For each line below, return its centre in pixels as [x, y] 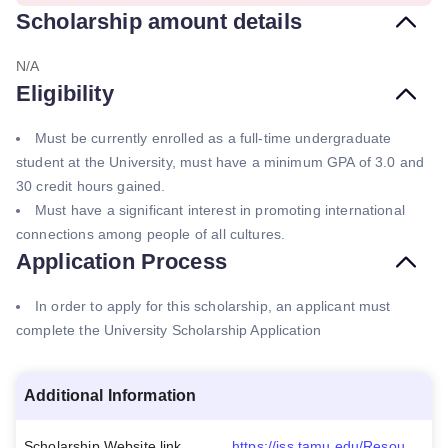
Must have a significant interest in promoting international [220, 210]
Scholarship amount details [159, 21]
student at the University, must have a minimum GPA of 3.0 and [220, 162]
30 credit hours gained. [91, 186]
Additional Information [110, 395]
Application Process [121, 261]
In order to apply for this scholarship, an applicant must [213, 306]
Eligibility [65, 93]
